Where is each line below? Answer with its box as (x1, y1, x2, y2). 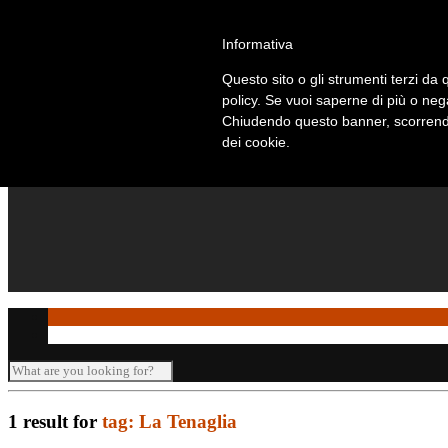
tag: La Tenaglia (102, 410, 237, 432)
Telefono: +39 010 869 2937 (8, 8, 189, 25)
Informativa (222, 36, 293, 52)
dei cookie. (222, 134, 290, 150)
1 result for (8, 410, 102, 432)
